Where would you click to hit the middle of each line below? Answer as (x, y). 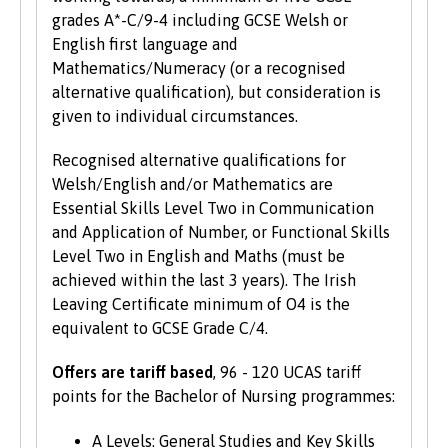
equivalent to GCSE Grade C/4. (160, 328)
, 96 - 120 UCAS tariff (287, 372)
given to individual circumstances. (175, 116)
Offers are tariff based (132, 372)
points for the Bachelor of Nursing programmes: (223, 396)
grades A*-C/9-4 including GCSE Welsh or (200, 20)
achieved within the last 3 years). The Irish (204, 280)
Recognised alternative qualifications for (199, 160)
